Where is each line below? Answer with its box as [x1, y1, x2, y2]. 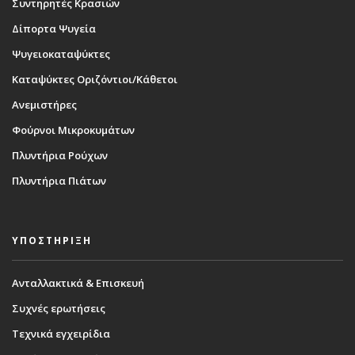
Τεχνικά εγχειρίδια [12, 326, 110, 341]
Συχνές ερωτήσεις [12, 300, 105, 315]
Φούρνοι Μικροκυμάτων [12, 122, 135, 137]
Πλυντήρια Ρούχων [12, 147, 108, 162]
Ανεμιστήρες [12, 97, 77, 112]
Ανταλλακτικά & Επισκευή [12, 275, 144, 290]
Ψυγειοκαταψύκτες [12, 46, 110, 61]
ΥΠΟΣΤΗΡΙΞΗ [12, 233, 92, 247]
